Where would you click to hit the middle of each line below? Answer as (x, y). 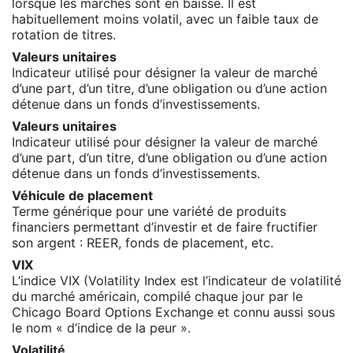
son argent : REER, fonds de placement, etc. (143, 242)
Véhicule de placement (82, 195)
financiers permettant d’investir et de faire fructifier (165, 227)
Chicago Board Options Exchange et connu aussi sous (173, 312)
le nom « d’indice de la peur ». (101, 327)
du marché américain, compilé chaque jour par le (157, 296)
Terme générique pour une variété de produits (149, 211)
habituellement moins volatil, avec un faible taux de (165, 19)
